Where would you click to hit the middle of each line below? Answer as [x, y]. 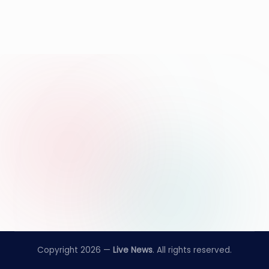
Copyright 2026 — [75, 250]
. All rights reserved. [192, 250]
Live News [133, 250]
